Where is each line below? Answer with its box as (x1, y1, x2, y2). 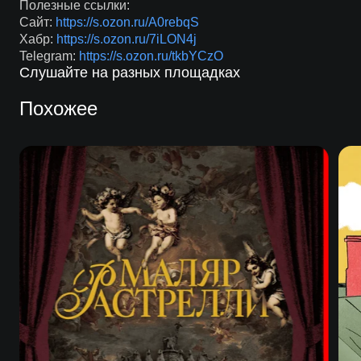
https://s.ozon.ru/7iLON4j (56, 32, 197, 46)
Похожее (19, 98, 98, 119)
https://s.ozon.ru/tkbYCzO (78, 49, 223, 63)
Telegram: (19, 49, 79, 63)
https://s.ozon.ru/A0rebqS (55, 15, 199, 29)
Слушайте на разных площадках (19, 64, 240, 81)
